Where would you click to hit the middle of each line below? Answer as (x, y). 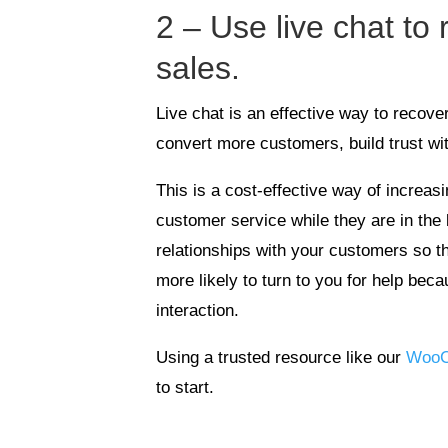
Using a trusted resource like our (281, 357)
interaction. (198, 310)
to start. (185, 387)
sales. (198, 67)
